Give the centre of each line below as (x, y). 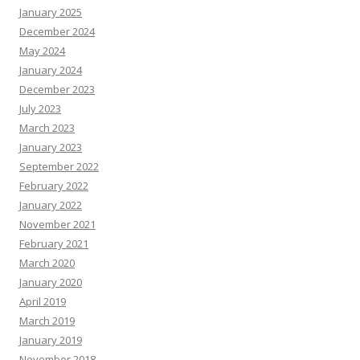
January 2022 (51, 205)
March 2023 (47, 128)
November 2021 (57, 225)
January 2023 (51, 147)
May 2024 (42, 51)
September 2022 (59, 167)
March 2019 (47, 321)
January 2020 (51, 282)
